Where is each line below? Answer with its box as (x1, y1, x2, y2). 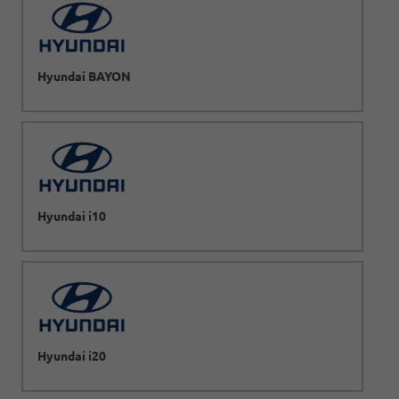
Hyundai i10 (37, 208, 106, 224)
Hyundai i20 (37, 348, 106, 363)
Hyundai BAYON (37, 69, 131, 84)
